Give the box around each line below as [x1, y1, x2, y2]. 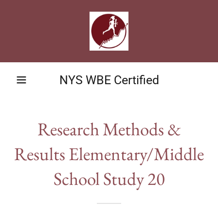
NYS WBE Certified [59, 73, 159, 87]
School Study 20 [53, 167, 165, 190]
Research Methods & [37, 117, 181, 141]
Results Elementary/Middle [14, 142, 204, 165]
